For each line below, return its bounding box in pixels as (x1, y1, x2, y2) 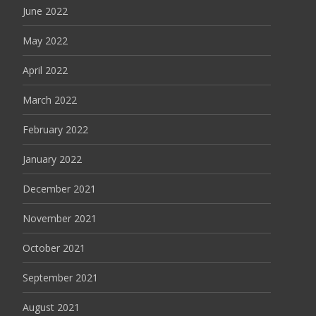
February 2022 (23, 123, 88, 137)
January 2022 (23, 152, 82, 166)
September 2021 (23, 271, 98, 285)
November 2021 (23, 212, 97, 226)
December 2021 (23, 182, 96, 196)
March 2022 (23, 93, 77, 107)
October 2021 (23, 241, 85, 255)
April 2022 (23, 63, 68, 78)
